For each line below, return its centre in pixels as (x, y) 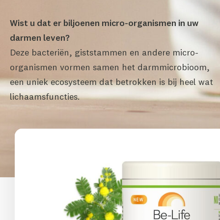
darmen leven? (40, 38)
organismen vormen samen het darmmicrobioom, (110, 67)
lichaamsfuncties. (45, 96)
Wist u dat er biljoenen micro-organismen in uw (104, 23)
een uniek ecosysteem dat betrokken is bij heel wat (111, 82)
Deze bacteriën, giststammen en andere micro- (104, 52)
